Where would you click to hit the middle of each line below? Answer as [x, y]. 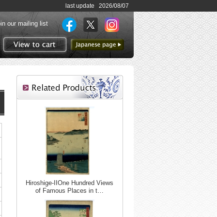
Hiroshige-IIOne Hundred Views [70, 183]
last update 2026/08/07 [97, 6]
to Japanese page [99, 54]
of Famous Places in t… [70, 191]
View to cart [50, 58]
